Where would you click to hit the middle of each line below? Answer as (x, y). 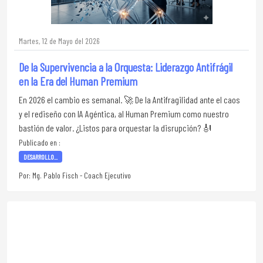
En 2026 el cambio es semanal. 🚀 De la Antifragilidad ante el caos (129, 100)
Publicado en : (40, 142)
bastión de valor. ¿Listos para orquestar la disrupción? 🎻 (115, 128)
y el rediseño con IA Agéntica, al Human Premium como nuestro (124, 114)
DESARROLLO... (40, 157)
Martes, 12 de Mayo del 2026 (59, 41)
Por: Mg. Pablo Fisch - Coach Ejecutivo (75, 175)
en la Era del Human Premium (78, 81)
